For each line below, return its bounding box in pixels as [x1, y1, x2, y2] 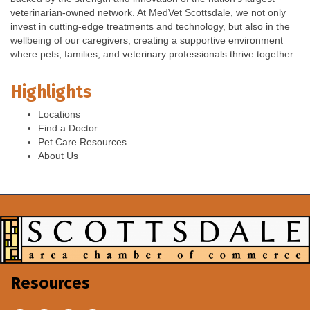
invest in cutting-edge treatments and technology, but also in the [10, 20, 290, 32]
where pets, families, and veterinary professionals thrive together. [10, 48, 295, 60]
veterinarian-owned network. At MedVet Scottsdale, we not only [10, 6, 286, 18]
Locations [38, 108, 80, 120]
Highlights [10, 81, 92, 102]
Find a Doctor [38, 122, 98, 134]
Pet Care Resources [38, 136, 127, 147]
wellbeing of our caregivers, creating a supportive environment [10, 34, 283, 46]
